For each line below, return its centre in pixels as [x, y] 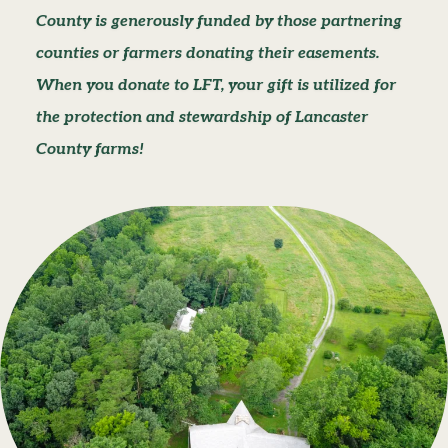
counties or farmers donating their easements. [207, 54]
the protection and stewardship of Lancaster [201, 118]
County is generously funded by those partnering [218, 22]
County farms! [89, 150]
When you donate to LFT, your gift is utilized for [215, 86]
